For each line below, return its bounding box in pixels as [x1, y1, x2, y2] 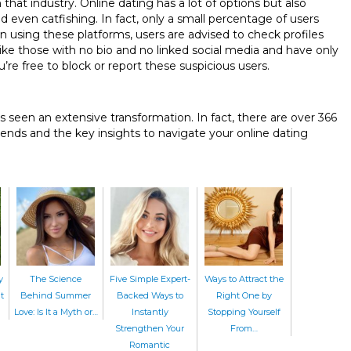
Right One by [215, 289, 272, 301]
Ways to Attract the [204, 273, 284, 284]
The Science [30, 273, 81, 284]
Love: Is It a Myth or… [13, 306, 98, 317]
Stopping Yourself [207, 306, 280, 317]
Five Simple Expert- [109, 273, 190, 284]
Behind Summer [20, 289, 91, 301]
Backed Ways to [116, 289, 183, 301]
